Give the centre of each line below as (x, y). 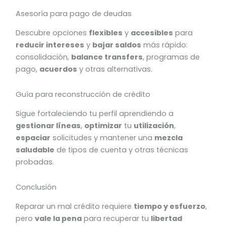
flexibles (106, 33)
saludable (35, 150)
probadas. (35, 162)
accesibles (152, 33)
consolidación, (44, 57)
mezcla (169, 138)
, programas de (172, 57)
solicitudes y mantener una (103, 138)
